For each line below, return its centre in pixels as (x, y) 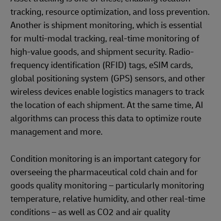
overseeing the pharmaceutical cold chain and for (104, 172)
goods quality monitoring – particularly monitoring (107, 186)
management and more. (56, 132)
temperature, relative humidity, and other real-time (108, 199)
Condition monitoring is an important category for (106, 159)
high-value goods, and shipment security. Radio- (102, 52)
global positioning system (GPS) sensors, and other (108, 79)
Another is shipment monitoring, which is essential (106, 25)
